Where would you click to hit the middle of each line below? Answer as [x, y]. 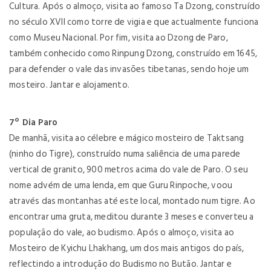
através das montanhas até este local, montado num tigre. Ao [132, 201]
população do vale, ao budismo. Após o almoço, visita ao [122, 233]
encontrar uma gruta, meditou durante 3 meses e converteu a [132, 217]
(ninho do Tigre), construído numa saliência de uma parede [125, 154]
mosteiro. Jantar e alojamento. [69, 85]
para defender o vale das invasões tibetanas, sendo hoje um [129, 69]
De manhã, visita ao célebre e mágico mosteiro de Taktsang [127, 138]
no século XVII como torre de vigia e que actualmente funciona [134, 22]
